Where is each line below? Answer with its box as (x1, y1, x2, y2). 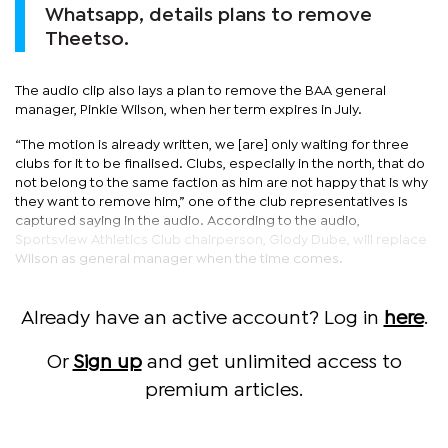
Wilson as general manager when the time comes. (15, 252, 343, 265)
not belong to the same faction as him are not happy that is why (15, 176, 428, 189)
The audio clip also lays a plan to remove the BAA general (15, 84, 386, 97)
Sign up (72, 353, 142, 371)
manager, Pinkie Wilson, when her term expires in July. (15, 103, 362, 116)
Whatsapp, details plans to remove (45, 6, 372, 24)
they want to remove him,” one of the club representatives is (15, 195, 408, 208)
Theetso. (45, 30, 129, 48)
